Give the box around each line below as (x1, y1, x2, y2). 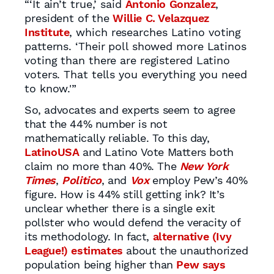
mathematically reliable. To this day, (24, 131, 210, 144)
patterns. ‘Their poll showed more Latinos (24, 40, 246, 53)
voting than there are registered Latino (24, 54, 231, 67)
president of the (24, 12, 113, 24)
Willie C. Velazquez (113, 12, 209, 24)
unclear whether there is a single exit (24, 202, 215, 215)
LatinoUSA (24, 146, 80, 158)
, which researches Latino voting (69, 26, 242, 39)
